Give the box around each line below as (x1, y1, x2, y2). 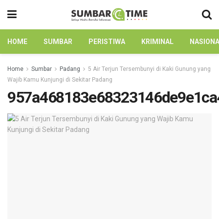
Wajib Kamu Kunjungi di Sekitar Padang (7, 76, 112, 83)
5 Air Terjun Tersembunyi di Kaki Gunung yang (88, 66, 211, 72)
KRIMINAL (141, 38, 174, 45)
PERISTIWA (88, 38, 125, 45)
